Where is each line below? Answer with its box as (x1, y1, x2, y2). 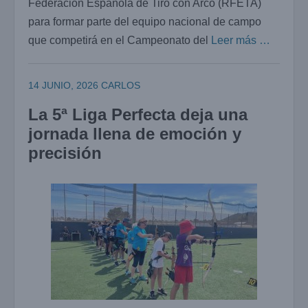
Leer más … (211, 34, 270, 47)
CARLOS (101, 80, 140, 91)
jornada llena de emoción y (28, 124, 241, 143)
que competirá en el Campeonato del (28, 34, 211, 47)
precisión (28, 143, 102, 162)
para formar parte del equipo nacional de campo (28, 16, 261, 28)
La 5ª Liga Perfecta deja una (28, 104, 247, 124)
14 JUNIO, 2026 (28, 80, 98, 91)
